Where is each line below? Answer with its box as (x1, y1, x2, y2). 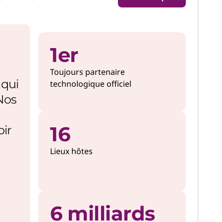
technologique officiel (50, 78, 131, 89)
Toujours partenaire (50, 66, 125, 77)
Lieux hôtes (50, 146, 93, 157)
